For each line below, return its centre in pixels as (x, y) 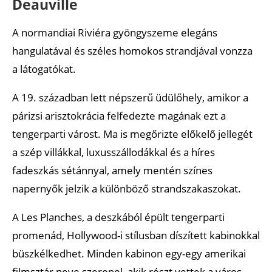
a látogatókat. (44, 69)
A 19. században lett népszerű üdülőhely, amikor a (130, 97)
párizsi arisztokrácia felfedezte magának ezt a (119, 115)
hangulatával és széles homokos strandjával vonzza (132, 50)
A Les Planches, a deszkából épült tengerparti (118, 217)
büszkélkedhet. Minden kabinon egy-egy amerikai (129, 253)
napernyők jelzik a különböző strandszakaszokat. (127, 188)
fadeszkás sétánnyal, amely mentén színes (112, 170)
